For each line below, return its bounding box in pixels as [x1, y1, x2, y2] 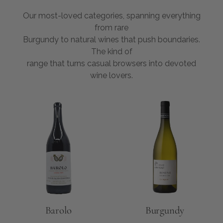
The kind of [91, 47, 132, 57]
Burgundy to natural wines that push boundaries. [23, 35, 200, 45]
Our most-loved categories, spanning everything [22, 11, 201, 21]
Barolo [45, 204, 72, 217]
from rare [95, 23, 128, 33]
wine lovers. [90, 71, 133, 81]
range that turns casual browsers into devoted [27, 59, 196, 69]
